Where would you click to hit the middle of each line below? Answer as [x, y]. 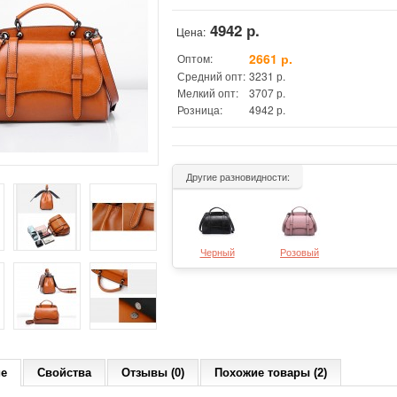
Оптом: [195, 58]
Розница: [200, 109]
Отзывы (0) [153, 373]
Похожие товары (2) [271, 373]
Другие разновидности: [237, 176]
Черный [217, 252]
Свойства [64, 373]
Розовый [300, 252]
